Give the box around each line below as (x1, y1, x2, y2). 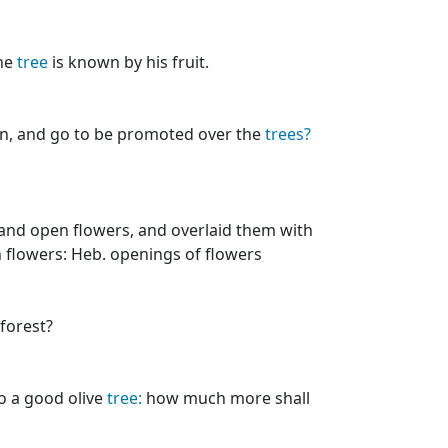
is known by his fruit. (48, 51, 209, 73)
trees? (265, 123, 311, 145)
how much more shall (142, 387, 310, 409)
